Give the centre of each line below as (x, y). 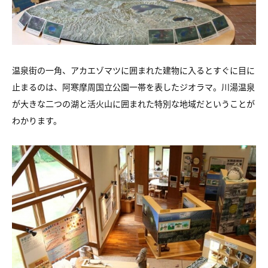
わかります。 (37, 120)
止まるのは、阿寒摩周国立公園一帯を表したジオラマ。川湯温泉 (133, 87)
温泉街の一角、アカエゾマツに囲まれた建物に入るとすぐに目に (133, 70)
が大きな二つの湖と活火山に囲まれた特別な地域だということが (133, 103)
